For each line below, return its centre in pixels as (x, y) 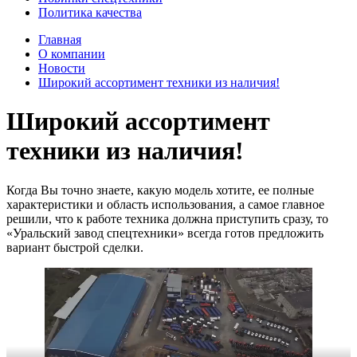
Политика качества (90, 12)
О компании (72, 53)
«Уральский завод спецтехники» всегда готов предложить (165, 233)
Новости (62, 68)
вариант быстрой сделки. (75, 247)
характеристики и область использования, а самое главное (165, 204)
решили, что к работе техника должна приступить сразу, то (167, 218)
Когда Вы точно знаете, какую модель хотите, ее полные (160, 190)
